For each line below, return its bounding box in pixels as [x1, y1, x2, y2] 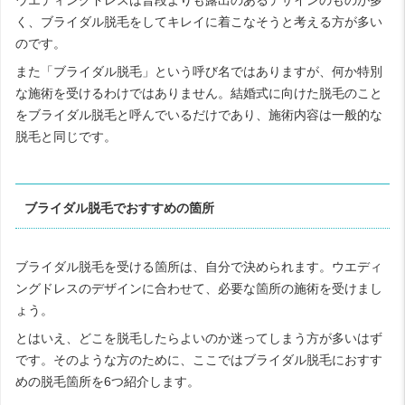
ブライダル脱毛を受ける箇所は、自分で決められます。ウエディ [15, 259, 382, 275]
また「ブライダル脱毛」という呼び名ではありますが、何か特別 [15, 63, 382, 79]
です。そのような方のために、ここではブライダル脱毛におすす [15, 353, 382, 368]
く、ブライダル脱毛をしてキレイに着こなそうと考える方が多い [15, 14, 382, 29]
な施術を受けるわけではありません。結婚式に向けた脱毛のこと [15, 85, 382, 100]
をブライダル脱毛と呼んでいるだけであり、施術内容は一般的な [15, 107, 382, 122]
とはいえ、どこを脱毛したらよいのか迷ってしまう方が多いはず [15, 331, 382, 346]
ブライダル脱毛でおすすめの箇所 [24, 201, 215, 216]
